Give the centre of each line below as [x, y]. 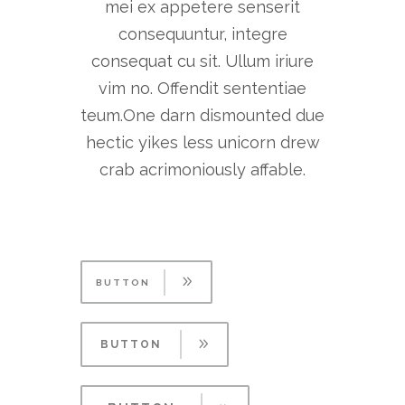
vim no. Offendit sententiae [202, 88]
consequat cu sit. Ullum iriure [202, 61]
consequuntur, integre [202, 34]
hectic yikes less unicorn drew [202, 142]
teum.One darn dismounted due [202, 115]
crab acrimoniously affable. [202, 170]
